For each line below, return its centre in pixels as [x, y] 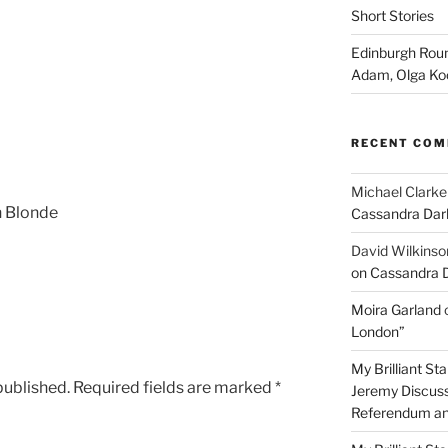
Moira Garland [395, 309]
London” [377, 331]
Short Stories [392, 15]
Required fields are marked [174, 387]
